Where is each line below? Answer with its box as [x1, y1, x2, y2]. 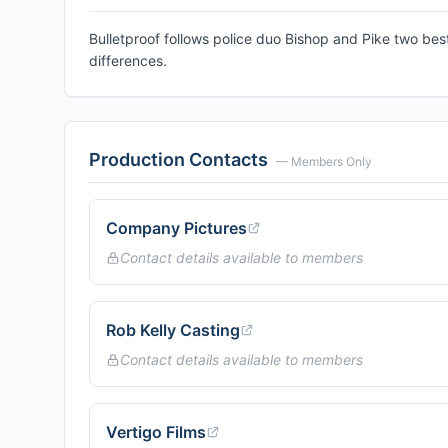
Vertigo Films [106, 422, 206, 442]
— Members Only [276, 154, 372, 169]
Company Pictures [106, 218, 247, 238]
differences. [89, 52, 167, 69]
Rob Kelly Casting [106, 320, 240, 340]
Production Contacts [89, 149, 268, 170]
